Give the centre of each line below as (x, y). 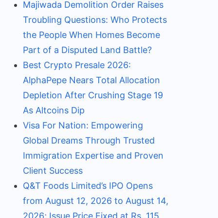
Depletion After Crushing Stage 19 (93, 95)
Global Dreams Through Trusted (89, 140)
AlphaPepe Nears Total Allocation (91, 80)
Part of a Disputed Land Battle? (87, 50)
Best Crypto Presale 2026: (77, 65)
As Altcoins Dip (54, 110)
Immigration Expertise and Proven (93, 155)
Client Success (53, 171)
